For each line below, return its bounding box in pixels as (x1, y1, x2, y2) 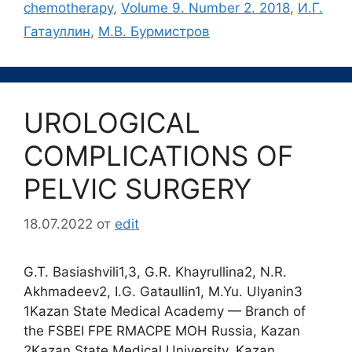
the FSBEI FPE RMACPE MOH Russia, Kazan (24, 322, 300, 339)
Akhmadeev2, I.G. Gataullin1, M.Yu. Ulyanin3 (24, 283, 302, 299)
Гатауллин (24, 24, 90, 40)
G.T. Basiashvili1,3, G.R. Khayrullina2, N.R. (24, 263, 287, 280)
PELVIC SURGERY (24, 172, 251, 206)
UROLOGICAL (24, 106, 200, 140)
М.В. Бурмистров (98, 24, 210, 40)
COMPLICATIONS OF (24, 139, 294, 173)
